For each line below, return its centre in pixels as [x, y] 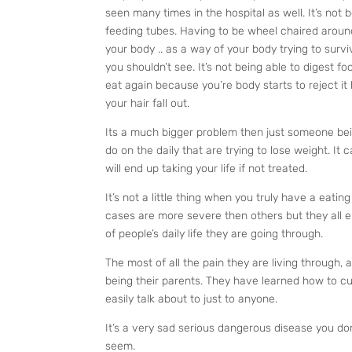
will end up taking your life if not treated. [207, 168]
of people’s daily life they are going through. [214, 233]
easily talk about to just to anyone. [192, 299]
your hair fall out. [148, 103]
